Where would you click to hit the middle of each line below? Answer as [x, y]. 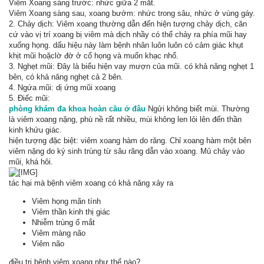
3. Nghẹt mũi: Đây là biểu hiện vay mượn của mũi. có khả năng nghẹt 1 [131, 66]
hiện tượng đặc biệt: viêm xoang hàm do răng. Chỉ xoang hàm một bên [130, 141]
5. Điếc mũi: [29, 98]
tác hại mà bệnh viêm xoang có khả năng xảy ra [91, 183]
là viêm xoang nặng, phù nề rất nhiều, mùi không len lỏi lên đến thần [125, 119]
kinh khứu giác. [35, 130]
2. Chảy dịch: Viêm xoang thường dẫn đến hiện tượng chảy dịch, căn [128, 24]
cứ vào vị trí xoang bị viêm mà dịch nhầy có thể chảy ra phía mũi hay [128, 34]
